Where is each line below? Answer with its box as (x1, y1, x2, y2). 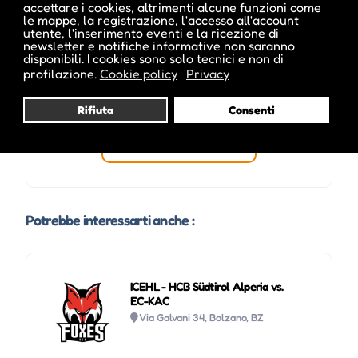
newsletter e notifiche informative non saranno (22, 38, 295, 54)
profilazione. (22, 66, 97, 82)
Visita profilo (127, 135, 208, 153)
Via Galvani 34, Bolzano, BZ (138, 311, 264, 324)
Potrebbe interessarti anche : (25, 211, 194, 229)
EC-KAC (129, 293, 170, 309)
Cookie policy (99, 66, 177, 82)
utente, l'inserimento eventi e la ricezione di (22, 25, 279, 41)
